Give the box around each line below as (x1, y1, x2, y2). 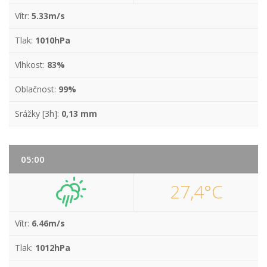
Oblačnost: (15, 83, 58, 95)
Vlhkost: (15, 59, 47, 70)
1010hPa (35, 35, 70, 46)
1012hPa (35, 242, 70, 253)
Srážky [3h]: (15, 108, 61, 119)
